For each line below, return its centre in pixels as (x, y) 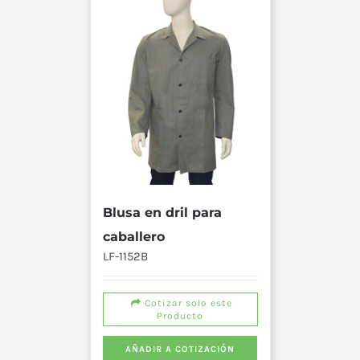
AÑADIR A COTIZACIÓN (180, 349)
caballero (133, 236)
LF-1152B (125, 256)
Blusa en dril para (162, 212)
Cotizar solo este (187, 303)
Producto (180, 315)
